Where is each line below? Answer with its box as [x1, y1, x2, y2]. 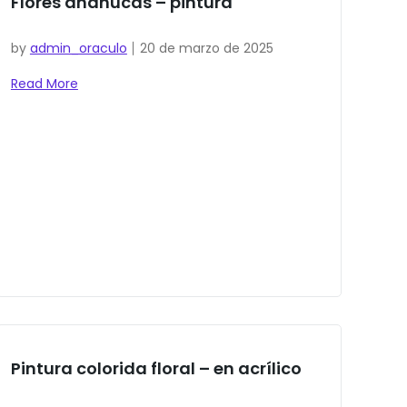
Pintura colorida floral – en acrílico [10, 357, 302, 381]
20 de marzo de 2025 [139, 39, 273, 58]
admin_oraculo [29, 39, 127, 58]
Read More [10, 74, 78, 94]
